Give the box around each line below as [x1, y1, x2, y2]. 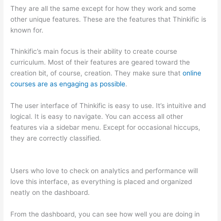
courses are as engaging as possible [10, 80, 126, 88]
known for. [10, 26, 44, 34]
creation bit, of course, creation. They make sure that [10, 69, 183, 77]
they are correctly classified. [10, 134, 104, 143]
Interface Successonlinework [10, 145, 103, 153]
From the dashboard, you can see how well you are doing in [10, 210, 200, 219]
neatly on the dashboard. [10, 188, 90, 197]
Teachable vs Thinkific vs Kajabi [103, 134, 205, 143]
